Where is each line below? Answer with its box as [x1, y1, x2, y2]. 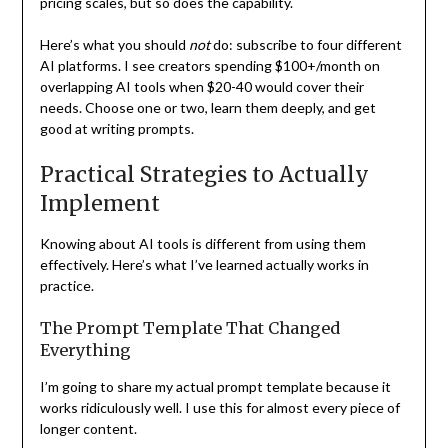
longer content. [39, 419, 137, 437]
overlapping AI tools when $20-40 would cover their [39, 77, 364, 95]
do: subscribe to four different [209, 35, 402, 53]
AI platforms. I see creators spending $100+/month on [39, 56, 380, 74]
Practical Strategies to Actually [39, 160, 369, 188]
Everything [39, 339, 131, 360]
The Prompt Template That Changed [39, 317, 340, 338]
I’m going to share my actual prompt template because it [39, 377, 391, 395]
